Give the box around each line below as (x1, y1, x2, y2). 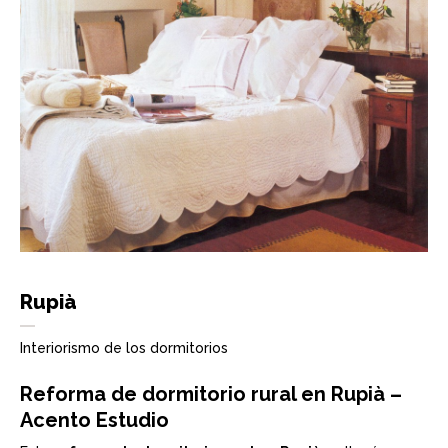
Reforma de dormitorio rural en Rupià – (20, 382, 402, 407)
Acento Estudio (20, 408, 169, 433)
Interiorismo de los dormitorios (20, 340, 228, 357)
